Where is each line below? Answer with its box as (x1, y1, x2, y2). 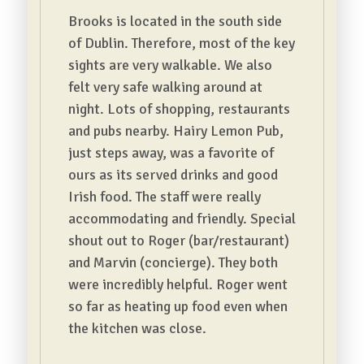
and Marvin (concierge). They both (67, 253, 278, 271)
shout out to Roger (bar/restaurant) (67, 232, 289, 249)
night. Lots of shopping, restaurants (67, 100, 290, 118)
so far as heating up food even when (67, 297, 288, 315)
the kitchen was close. (67, 319, 206, 337)
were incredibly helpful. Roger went (67, 275, 288, 293)
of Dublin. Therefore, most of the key (67, 34, 295, 52)
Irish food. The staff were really (67, 188, 261, 206)
